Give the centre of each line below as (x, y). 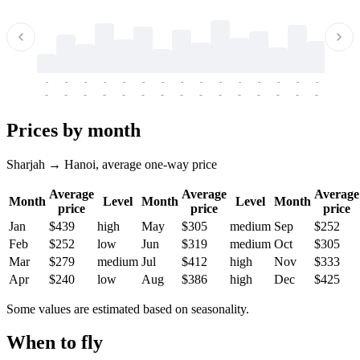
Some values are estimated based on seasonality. (128, 309)
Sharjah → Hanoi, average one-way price (112, 164)
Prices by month (74, 130)
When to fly (55, 343)
